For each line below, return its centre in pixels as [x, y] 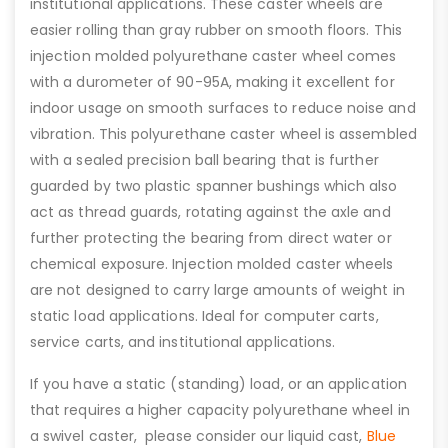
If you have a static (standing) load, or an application [218, 383]
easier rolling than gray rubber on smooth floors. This [216, 29]
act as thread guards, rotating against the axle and [210, 211]
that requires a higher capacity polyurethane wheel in [220, 409]
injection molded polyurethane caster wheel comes [213, 55]
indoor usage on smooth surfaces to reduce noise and [223, 107]
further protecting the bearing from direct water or [211, 237]
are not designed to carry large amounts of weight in [217, 289]
